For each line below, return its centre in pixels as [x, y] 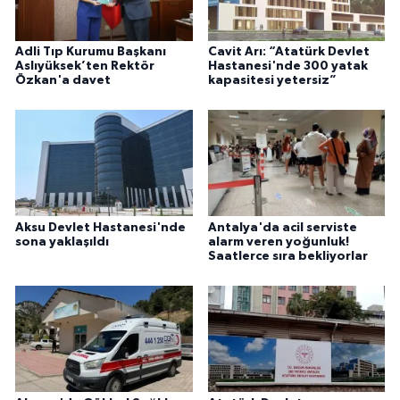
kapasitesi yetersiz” [272, 80]
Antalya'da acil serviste [282, 227]
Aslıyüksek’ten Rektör [85, 66]
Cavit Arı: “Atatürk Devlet [288, 51]
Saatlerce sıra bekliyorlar [287, 256]
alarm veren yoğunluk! [278, 242]
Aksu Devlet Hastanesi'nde [100, 227]
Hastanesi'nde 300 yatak [287, 66]
